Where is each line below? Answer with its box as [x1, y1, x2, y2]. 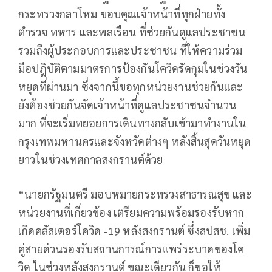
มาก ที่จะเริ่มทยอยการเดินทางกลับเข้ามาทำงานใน [18, 115, 246, 130]
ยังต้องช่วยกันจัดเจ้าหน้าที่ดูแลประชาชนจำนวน [18, 97, 236, 112]
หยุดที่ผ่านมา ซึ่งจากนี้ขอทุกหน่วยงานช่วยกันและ [18, 79, 243, 93]
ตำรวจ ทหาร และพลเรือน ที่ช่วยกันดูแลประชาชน [18, 24, 246, 39]
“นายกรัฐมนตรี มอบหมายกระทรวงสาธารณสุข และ [18, 186, 252, 201]
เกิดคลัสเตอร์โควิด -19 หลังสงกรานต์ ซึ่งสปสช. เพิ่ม [18, 223, 251, 237]
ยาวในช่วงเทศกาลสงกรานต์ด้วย [18, 152, 163, 166]
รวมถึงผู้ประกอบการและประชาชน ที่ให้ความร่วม [18, 42, 243, 57]
